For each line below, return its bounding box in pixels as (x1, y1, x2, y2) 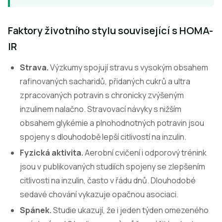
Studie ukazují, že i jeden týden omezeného (52, 205, 209, 216)
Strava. (20, 62, 49, 73)
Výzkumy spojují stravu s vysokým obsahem (49, 62, 208, 73)
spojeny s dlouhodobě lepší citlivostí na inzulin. (20, 131, 186, 142)
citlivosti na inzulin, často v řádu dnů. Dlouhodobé (20, 175, 196, 186)
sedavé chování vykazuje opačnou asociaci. (20, 189, 178, 200)
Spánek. (20, 205, 52, 216)
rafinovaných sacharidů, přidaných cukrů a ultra (20, 76, 190, 87)
